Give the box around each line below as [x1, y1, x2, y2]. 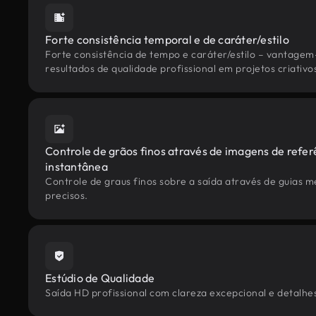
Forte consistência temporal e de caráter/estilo [45, 32, 289, 47]
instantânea [45, 159, 108, 174]
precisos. [45, 189, 88, 202]
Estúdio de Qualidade [45, 271, 154, 285]
